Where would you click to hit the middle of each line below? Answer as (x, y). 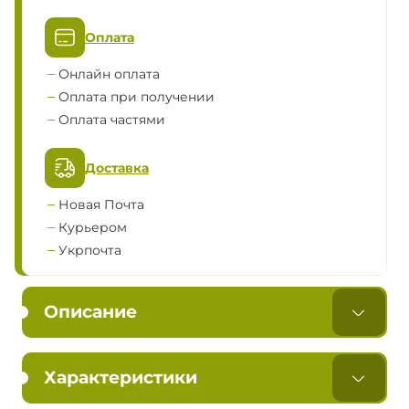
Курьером (93, 228)
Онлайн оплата (109, 74)
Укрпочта (90, 251)
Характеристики (121, 378)
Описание (90, 312)
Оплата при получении (136, 97)
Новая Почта (101, 205)
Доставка (117, 168)
